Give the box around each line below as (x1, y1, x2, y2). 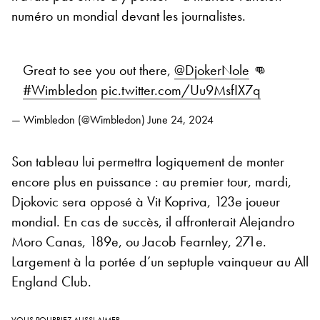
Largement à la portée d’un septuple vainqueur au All (11, 251, 309, 271)
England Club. (11, 271, 91, 291)
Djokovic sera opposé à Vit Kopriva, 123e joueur (11, 191, 280, 211)
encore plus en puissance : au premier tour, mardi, (11, 171, 291, 191)
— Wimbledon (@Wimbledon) (11, 111, 148, 127)
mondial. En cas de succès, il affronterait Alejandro (11, 211, 294, 231)
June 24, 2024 (148, 111, 214, 127)
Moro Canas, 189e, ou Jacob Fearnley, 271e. (11, 231, 266, 251)
